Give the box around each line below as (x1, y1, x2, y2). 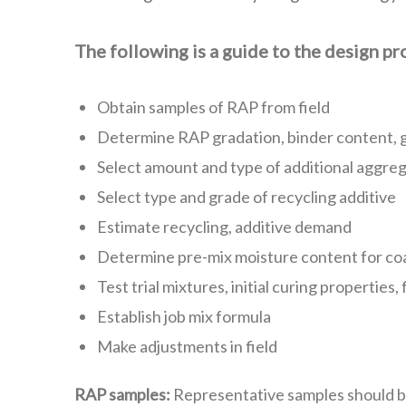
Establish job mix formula (97, 306, 271, 326)
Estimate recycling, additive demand (97, 217, 352, 237)
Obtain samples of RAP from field (97, 97, 330, 117)
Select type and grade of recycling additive (97, 187, 396, 207)
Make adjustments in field (97, 336, 277, 356)
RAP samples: (74, 384, 170, 404)
